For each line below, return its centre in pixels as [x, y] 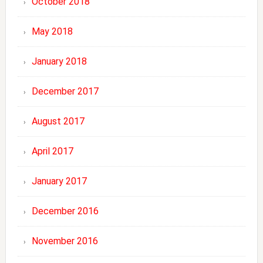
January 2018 [59, 61]
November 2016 [65, 241]
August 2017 [58, 121]
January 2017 [59, 181]
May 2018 [52, 31]
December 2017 [65, 91]
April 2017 [52, 151]
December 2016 [65, 211]
